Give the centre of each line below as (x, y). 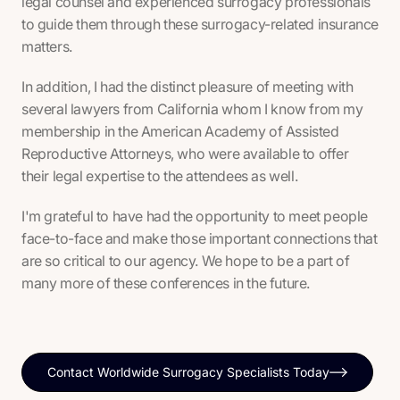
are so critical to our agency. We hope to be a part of (186, 261)
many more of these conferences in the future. (166, 283)
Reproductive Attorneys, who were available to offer (185, 154)
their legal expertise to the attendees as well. (160, 176)
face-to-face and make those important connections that (200, 239)
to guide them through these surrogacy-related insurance (200, 25)
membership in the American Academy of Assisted (180, 132)
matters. (47, 47)
